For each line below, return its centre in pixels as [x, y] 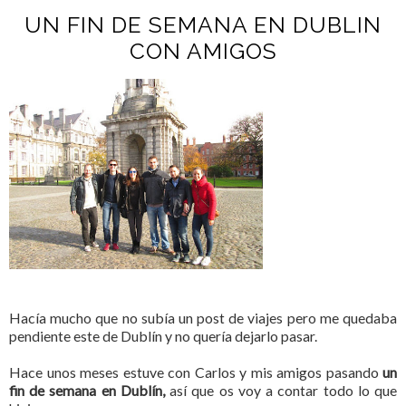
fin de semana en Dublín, [87, 391]
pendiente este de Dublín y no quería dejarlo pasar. [163, 336]
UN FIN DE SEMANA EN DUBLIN [203, 25]
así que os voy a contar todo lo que [281, 391]
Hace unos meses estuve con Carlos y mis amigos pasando [194, 372]
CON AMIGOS [203, 52]
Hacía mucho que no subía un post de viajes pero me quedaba [203, 318]
